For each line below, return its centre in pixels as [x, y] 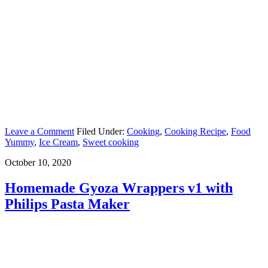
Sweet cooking [111, 142]
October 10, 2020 [38, 162]
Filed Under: [102, 131]
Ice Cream [58, 142]
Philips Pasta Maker [67, 204]
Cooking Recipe [195, 131]
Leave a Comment [39, 131]
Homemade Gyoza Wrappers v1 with [119, 188]
